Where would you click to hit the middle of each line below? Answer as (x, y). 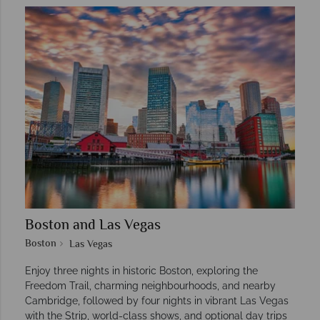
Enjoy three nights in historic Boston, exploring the (141, 271)
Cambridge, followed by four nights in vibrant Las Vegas (157, 301)
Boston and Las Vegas (93, 226)
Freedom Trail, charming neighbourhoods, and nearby (150, 286)
